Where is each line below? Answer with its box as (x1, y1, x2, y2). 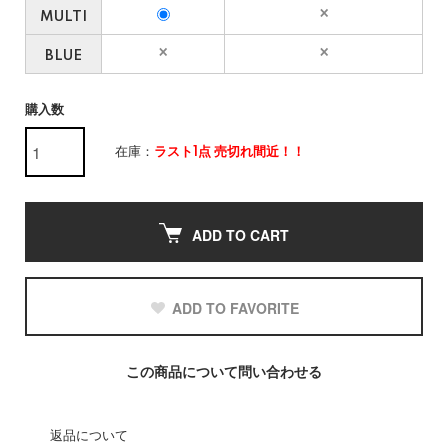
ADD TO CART (192, 225, 289, 245)
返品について (50, 429, 128, 443)
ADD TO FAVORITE (172, 298, 299, 318)
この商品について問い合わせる (126, 365, 322, 381)
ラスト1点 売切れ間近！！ (154, 145, 305, 159)
